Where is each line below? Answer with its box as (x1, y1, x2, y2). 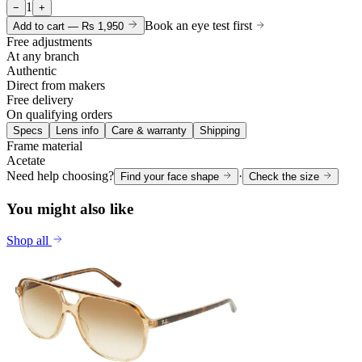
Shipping (200, 124, 240, 137)
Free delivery (6, 93, 74, 107)
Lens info (56, 124, 99, 137)
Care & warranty (112, 124, 187, 137)
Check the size (249, 170, 322, 183)
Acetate (6, 154, 45, 168)
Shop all (6, 233, 52, 247)
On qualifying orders (6, 107, 112, 122)
